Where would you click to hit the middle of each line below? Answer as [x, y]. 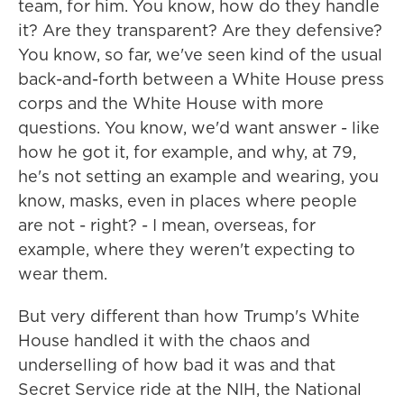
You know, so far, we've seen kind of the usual [200, 55]
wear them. [63, 274]
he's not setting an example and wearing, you [198, 176]
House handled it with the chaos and [164, 340]
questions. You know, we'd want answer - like [199, 128]
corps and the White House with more [171, 103]
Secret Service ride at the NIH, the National [190, 389]
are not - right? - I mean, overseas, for [167, 225]
